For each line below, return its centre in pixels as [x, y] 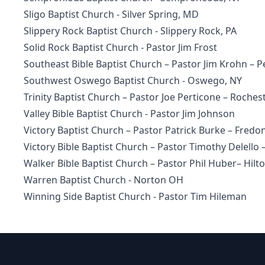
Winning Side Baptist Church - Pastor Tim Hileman [135, 196]
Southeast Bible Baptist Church [93, 64]
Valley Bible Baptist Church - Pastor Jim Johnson [129, 114]
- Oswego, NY [211, 80]
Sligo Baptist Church [69, 14]
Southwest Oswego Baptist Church [102, 80]
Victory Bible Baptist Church [86, 147]
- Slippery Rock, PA [195, 31]
